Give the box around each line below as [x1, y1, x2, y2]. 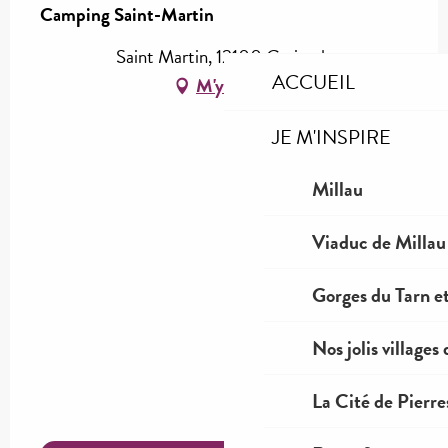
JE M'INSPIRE [272, 122, 391, 152]
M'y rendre [196, 71, 276, 101]
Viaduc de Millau [312, 227, 446, 257]
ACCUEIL [272, 67, 355, 97]
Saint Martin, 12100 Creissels [116, 42, 332, 72]
